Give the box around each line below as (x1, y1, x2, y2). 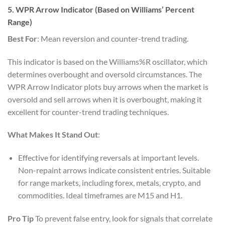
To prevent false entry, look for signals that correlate (34, 213, 212, 223)
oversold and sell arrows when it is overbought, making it (8, 94, 202, 104)
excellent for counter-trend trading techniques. (8, 106, 169, 117)
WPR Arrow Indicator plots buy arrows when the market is (8, 81, 208, 91)
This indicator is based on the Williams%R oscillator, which (8, 56, 207, 66)
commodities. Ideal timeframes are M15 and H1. (18, 190, 182, 200)
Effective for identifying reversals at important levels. (18, 153, 199, 163)
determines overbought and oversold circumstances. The (8, 69, 202, 79)
